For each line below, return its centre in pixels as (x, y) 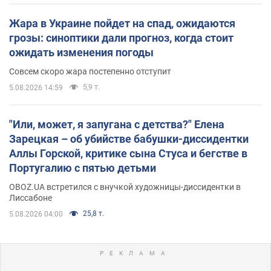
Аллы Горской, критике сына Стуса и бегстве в (128, 153)
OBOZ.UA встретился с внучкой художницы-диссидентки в (125, 187)
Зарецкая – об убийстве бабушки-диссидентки (129, 139)
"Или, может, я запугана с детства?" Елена (117, 124)
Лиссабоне (31, 198)
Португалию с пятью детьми (83, 168)
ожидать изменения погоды (81, 52)
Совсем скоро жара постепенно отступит (90, 71)
